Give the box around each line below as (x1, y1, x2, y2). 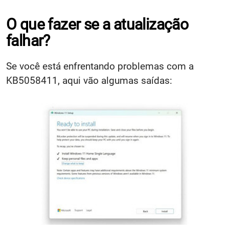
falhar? (6, 32, 50, 50)
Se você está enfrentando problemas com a (6, 60, 194, 73)
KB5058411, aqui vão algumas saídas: (6, 75, 172, 87)
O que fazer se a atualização (6, 15, 189, 34)
